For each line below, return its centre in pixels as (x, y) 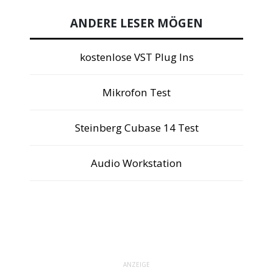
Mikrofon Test (136, 92)
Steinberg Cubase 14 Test (136, 127)
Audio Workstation (136, 163)
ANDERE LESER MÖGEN (136, 23)
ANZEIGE (136, 265)
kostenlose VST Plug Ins (136, 57)
